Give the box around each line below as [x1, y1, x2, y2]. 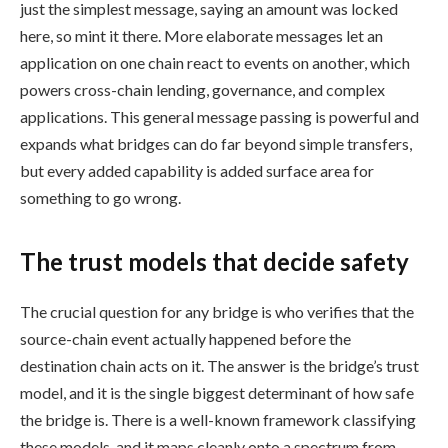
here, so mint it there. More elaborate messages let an [20, 26, 383, 46]
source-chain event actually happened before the [20, 328, 351, 348]
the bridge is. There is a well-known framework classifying [20, 409, 416, 429]
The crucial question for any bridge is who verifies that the [20, 301, 414, 321]
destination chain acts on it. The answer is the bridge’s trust [20, 355, 419, 375]
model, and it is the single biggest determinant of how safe [20, 382, 414, 402]
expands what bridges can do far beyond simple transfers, [20, 134, 412, 154]
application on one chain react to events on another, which [20, 53, 410, 73]
